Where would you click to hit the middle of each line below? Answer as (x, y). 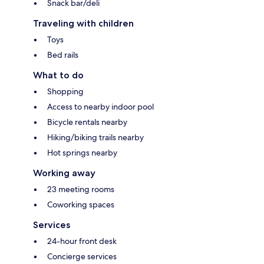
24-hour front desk (82, 241)
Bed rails (63, 55)
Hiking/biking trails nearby (95, 137)
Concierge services (82, 256)
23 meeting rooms (81, 189)
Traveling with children (83, 23)
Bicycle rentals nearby (87, 122)
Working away (64, 173)
